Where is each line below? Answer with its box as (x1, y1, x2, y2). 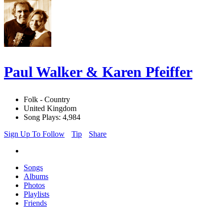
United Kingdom (24, 104, 76, 113)
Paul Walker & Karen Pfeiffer (4, 64, 192, 80)
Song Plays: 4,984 (24, 113, 80, 122)
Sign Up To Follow (4, 130, 65, 139)
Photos (24, 181, 45, 190)
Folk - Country (24, 95, 70, 104)
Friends (24, 199, 47, 208)
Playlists (24, 190, 49, 199)
